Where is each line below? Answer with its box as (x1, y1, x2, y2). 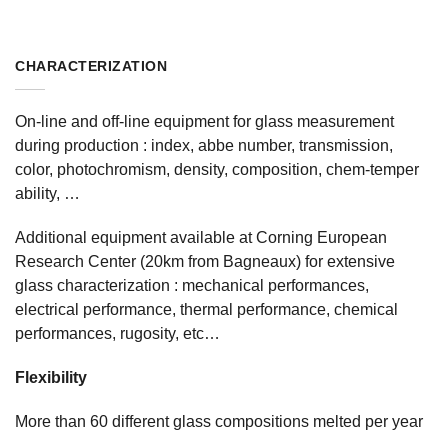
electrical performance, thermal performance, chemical (15, 301, 398, 319)
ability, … (15, 185, 80, 203)
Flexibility (15, 369, 87, 387)
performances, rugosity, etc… (15, 325, 220, 343)
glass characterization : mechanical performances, (15, 277, 369, 295)
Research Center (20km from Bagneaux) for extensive (15, 253, 395, 271)
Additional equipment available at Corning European (15, 229, 387, 247)
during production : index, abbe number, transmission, (15, 137, 393, 155)
